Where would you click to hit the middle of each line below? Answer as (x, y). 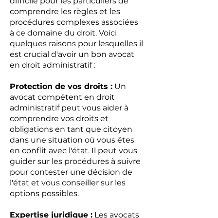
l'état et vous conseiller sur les (68, 183)
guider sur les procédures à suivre (75, 161)
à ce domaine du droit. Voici (63, 33)
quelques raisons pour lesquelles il (76, 44)
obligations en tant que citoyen (71, 129)
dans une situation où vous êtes (72, 140)
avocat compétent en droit (62, 97)
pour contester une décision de (71, 172)
